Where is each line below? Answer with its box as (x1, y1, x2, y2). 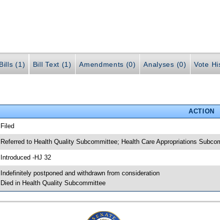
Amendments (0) (79, 60, 136, 69)
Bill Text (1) (32, 60, 72, 69)
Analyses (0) (143, 60, 187, 69)
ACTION (188, 107, 215, 115)
